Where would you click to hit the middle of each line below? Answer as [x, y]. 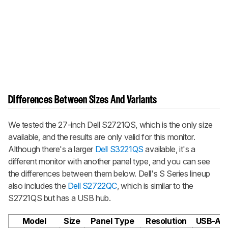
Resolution [166, 221]
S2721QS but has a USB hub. [60, 198]
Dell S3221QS [119, 149]
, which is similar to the [155, 186]
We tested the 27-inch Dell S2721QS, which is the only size [110, 124]
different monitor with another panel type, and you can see [109, 161]
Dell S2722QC [92, 186]
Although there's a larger [52, 149]
